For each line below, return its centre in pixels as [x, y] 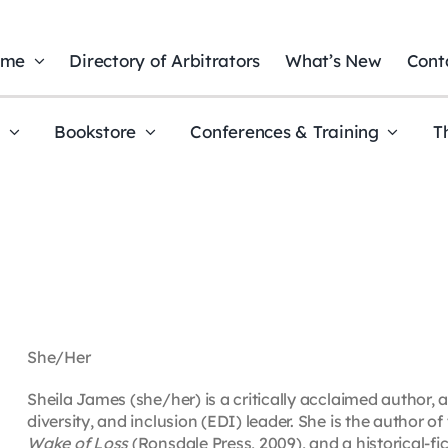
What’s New [333, 61]
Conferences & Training [284, 132]
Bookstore [95, 132]
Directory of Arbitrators [165, 61]
